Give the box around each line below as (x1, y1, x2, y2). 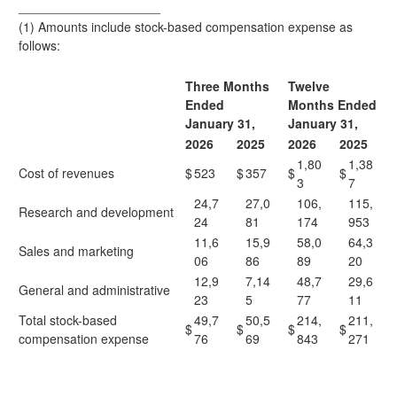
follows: (19, 36, 60, 54)
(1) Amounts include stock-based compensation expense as (19, 18, 353, 35)
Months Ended (288, 96, 377, 113)
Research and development (19, 203, 174, 221)
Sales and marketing (19, 242, 134, 260)
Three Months (185, 77, 269, 95)
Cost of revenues (19, 164, 114, 182)
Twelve (288, 77, 330, 95)
